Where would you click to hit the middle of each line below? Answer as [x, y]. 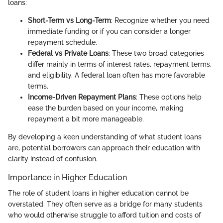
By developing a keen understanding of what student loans [105, 137]
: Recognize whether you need [160, 21]
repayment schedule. [62, 43]
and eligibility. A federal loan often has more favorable [116, 75]
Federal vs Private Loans [68, 54]
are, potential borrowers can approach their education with [104, 148]
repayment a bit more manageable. [86, 119]
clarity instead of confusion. [53, 159]
